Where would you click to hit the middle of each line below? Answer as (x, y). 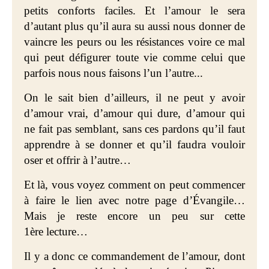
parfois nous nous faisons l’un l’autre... (113, 73)
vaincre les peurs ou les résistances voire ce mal (134, 42)
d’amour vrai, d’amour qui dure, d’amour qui (134, 113)
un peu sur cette (197, 216)
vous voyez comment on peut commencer (148, 185)
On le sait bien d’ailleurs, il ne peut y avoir (134, 98)
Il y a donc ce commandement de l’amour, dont (134, 256)
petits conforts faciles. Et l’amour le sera (134, 11)
